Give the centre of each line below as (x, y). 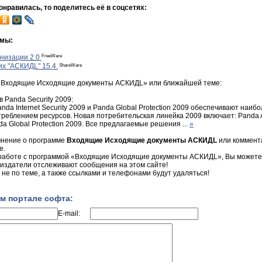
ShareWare (70, 65)
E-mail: (69, 213)
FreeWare (52, 56)
